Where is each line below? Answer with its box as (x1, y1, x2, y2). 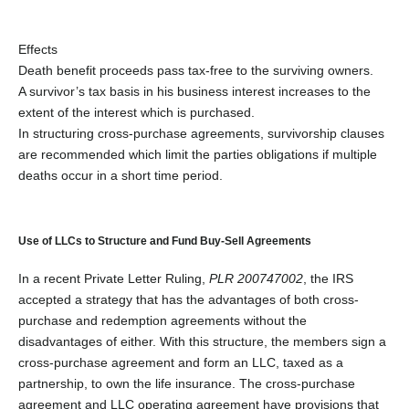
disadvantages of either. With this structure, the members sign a (18, 333, 386, 349)
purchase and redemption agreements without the (18, 312, 307, 328)
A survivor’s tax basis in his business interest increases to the (18, 83, 371, 99)
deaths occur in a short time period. (18, 167, 223, 183)
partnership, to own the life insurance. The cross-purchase (18, 375, 355, 391)
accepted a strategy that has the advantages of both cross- (18, 291, 359, 307)
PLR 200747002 (209, 270, 303, 286)
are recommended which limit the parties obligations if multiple (18, 146, 377, 162)
